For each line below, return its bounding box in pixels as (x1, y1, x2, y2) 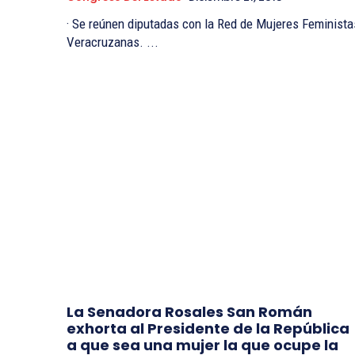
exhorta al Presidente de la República (67, 318, 349, 338)
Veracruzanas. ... (67, 34, 158, 51)
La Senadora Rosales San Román (67, 301, 312, 322)
